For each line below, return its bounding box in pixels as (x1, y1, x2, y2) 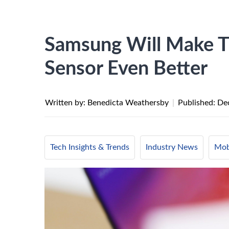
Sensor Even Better (44, 59, 208, 78)
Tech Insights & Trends (50, 143, 129, 151)
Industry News (146, 143, 198, 151)
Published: (178, 99, 217, 107)
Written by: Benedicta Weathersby (45, 99, 171, 107)
